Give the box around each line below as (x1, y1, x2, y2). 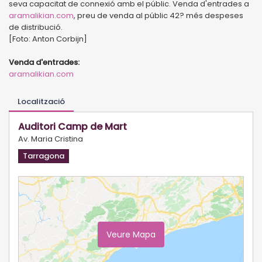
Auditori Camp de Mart (18, 119, 127, 133)
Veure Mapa (106, 228, 156, 240)
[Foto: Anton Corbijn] (9, 33, 87, 44)
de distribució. (9, 21, 63, 33)
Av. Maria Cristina (18, 133, 83, 144)
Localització (18, 95, 65, 107)
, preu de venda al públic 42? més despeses (74, 9, 243, 21)
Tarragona (23, 150, 64, 161)
